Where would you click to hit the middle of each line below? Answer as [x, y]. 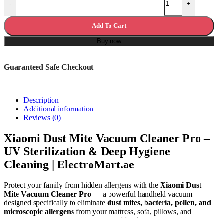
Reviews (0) [42, 117]
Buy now [109, 41]
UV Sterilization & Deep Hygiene [87, 151]
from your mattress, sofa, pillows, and [133, 211]
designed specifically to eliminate [55, 202]
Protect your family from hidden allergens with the [82, 185]
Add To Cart [109, 25]
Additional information [58, 109]
